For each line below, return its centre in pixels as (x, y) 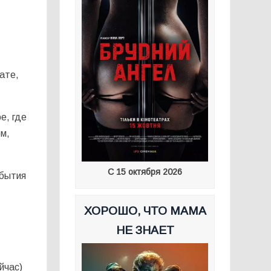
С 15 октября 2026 (145, 171)
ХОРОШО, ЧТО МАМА (145, 211)
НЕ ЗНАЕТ (145, 230)
